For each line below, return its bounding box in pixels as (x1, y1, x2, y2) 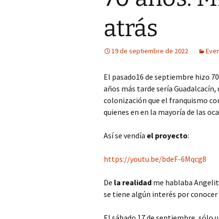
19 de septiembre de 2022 (111, 46, 188, 55)
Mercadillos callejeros (133, 39, 198, 48)
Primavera (133, 105, 164, 114)
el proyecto (147, 131, 188, 140)
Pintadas (133, 83, 160, 92)
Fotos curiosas (133, 17, 178, 26)
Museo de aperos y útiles (133, 61, 209, 70)
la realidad (112, 177, 153, 187)
